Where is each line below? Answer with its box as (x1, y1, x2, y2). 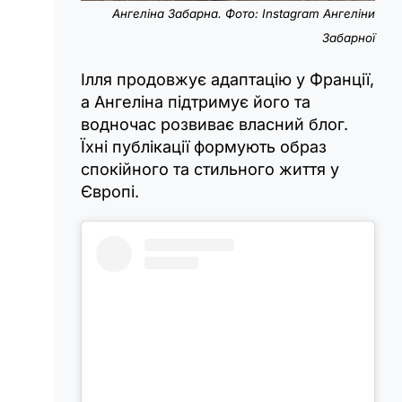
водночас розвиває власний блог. (81, 114, 348, 134)
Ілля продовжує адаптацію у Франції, (81, 69, 374, 89)
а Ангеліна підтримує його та (81, 92, 310, 111)
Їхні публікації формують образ (81, 136, 327, 156)
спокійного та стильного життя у (81, 159, 339, 179)
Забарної (322, 30, 375, 45)
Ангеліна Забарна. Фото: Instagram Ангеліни (112, 5, 375, 21)
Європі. (81, 181, 139, 201)
